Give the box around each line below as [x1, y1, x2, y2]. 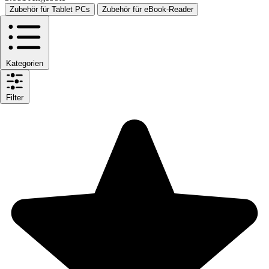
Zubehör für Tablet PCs [10, 5, 90, 14]
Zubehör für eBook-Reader [102, 5, 193, 14]
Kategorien [6, 59, 43, 68]
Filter [6, 93, 23, 103]
